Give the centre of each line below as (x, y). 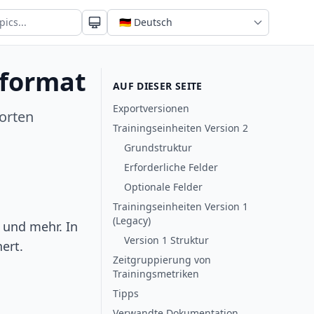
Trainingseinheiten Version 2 (180, 128)
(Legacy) (132, 220)
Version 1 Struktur (166, 240)
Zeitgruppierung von (162, 260)
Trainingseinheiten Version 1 (180, 206)
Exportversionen (151, 108)
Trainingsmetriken (156, 274)
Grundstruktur (158, 148)
